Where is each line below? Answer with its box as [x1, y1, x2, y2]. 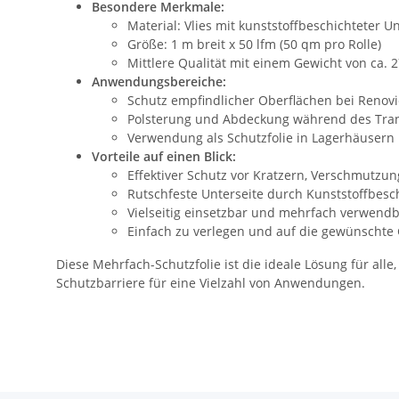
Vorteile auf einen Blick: [92, 148, 236, 166]
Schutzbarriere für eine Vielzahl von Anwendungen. [56, 274, 365, 292]
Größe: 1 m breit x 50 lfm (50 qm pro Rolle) [127, 36, 381, 53]
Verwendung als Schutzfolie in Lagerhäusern [127, 129, 395, 147]
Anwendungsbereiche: [92, 73, 226, 91]
